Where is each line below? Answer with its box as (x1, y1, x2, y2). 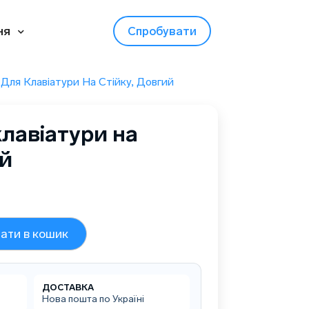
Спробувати (128, 24, 197, 38)
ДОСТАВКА (42, 282, 94, 293)
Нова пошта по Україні (42, 293, 145, 306)
